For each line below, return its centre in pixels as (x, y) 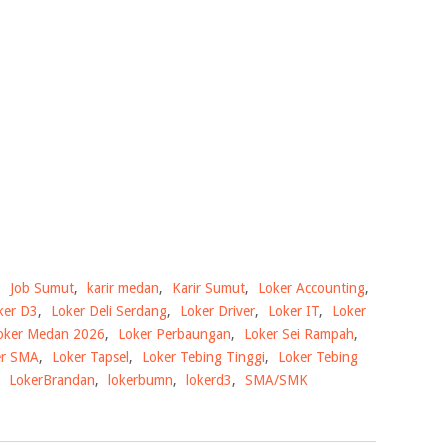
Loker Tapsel (90, 357)
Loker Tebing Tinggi (203, 357)
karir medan (123, 288)
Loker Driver (217, 311)
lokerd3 (209, 380)
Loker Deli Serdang (109, 311)
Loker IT (293, 311)
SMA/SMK (276, 380)
